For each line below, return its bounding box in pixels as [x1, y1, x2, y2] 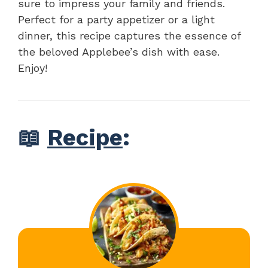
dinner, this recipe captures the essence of [18, 29, 240, 42]
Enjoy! [18, 61, 47, 74]
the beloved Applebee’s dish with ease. [18, 45, 220, 58]
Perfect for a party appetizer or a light [18, 13, 215, 26]
